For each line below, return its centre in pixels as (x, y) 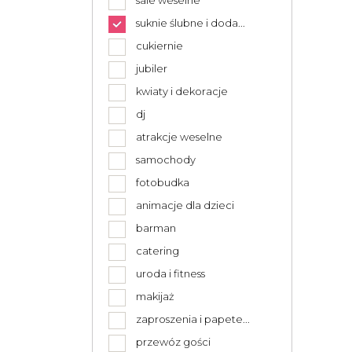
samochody (166, 159)
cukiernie (159, 46)
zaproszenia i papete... (193, 319)
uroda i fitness (170, 273)
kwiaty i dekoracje (182, 91)
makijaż (155, 296)
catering (158, 251)
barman (156, 228)
